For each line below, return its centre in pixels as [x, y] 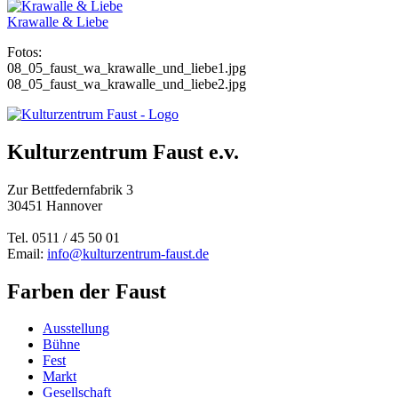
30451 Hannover [55, 205]
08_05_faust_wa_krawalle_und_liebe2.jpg [127, 84]
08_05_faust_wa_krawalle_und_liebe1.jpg [127, 68]
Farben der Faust [87, 291]
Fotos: [24, 52]
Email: [27, 253]
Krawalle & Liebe [58, 21]
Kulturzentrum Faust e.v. [123, 151]
